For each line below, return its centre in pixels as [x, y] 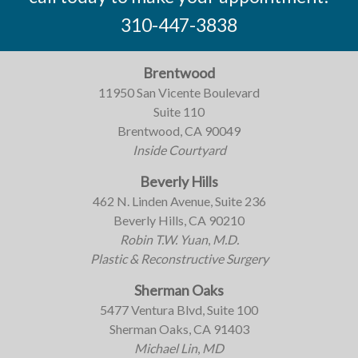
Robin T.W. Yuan [163, 239]
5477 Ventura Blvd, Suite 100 [179, 309]
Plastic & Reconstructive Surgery [179, 258]
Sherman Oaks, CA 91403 [179, 328]
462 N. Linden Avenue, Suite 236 [179, 201]
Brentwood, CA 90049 [179, 130]
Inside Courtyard [179, 149]
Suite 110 [179, 111]
